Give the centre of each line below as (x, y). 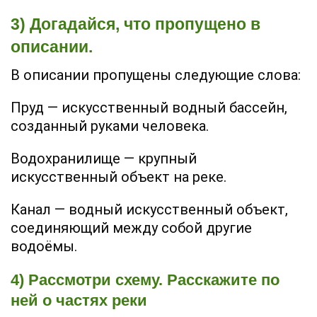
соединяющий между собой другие (131, 228)
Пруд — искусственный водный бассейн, (149, 108)
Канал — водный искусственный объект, (149, 210)
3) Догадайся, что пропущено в (136, 24)
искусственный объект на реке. (119, 177)
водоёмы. (44, 247)
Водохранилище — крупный (104, 159)
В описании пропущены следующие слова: (156, 75)
